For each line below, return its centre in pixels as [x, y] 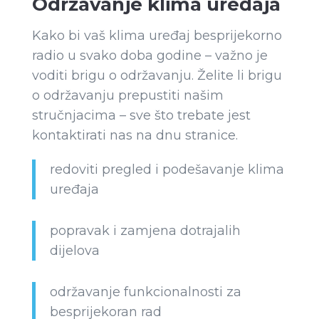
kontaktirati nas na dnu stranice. [135, 136]
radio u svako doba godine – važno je [150, 56]
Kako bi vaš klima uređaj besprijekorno [157, 36]
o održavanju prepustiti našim [127, 96]
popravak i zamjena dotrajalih [145, 231]
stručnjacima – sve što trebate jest [141, 116]
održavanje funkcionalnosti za [145, 292]
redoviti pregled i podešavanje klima [167, 170]
